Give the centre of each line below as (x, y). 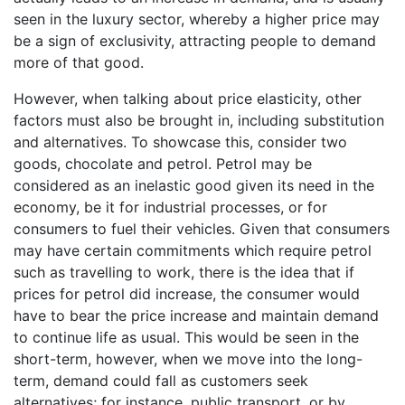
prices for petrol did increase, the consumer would (187, 293)
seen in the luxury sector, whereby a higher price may (197, 19)
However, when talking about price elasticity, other (188, 98)
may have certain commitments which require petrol (193, 250)
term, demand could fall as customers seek (161, 380)
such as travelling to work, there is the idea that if (184, 272)
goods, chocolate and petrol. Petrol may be (163, 163)
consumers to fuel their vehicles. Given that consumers (202, 228)
